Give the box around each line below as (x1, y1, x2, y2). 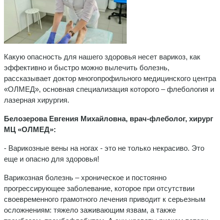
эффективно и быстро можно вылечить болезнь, (4, 63, 169, 72)
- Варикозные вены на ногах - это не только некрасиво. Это (4, 143, 204, 152)
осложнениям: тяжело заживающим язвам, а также (4, 205, 176, 214)
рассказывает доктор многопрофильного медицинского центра (4, 74, 216, 82)
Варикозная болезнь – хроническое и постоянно (4, 173, 166, 182)
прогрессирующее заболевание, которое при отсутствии (4, 184, 194, 192)
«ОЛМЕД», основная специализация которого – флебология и (4, 84, 214, 93)
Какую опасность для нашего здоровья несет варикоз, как (4, 52, 200, 61)
